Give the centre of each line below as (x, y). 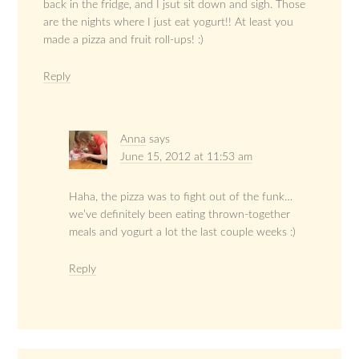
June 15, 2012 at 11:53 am (187, 157)
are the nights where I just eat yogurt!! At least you (169, 22)
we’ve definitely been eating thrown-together (180, 214)
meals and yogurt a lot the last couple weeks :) (183, 232)
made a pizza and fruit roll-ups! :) (124, 40)
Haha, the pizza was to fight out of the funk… (181, 197)
